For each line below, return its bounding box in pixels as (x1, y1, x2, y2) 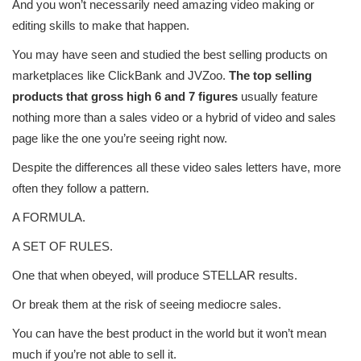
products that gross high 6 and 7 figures (12, 89, 238, 104)
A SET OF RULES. (12, 239, 113, 254)
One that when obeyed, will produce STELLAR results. (12, 268, 297, 283)
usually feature (238, 89, 317, 104)
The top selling (229, 68, 312, 83)
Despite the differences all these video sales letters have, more (12, 160, 341, 175)
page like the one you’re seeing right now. (12, 131, 227, 146)
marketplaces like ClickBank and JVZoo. (12, 68, 229, 83)
